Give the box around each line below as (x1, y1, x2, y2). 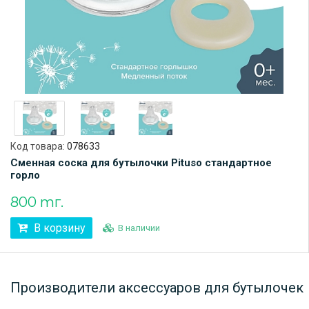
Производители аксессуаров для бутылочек (10, 279, 303, 297)
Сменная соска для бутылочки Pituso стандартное (10, 157, 272, 170)
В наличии (118, 223, 160, 234)
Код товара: (10, 141, 67, 152)
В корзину (31, 221, 86, 235)
